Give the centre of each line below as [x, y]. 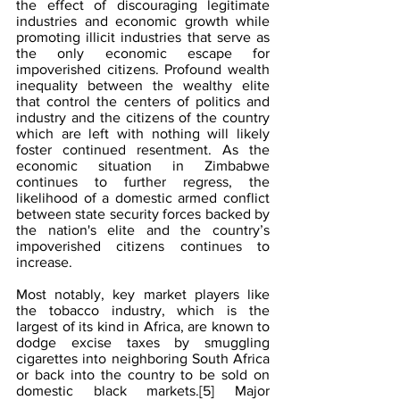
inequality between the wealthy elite [143, 86]
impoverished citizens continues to [143, 246]
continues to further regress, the [143, 182]
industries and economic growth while [143, 21]
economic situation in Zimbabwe [143, 166]
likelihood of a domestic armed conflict [143, 198]
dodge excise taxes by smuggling [143, 343]
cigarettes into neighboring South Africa [143, 359]
